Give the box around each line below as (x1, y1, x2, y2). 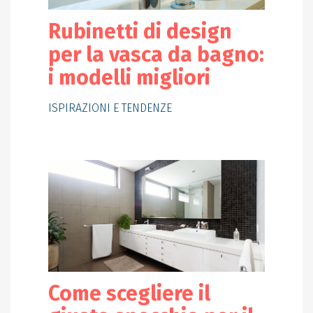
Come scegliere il (48, 281, 210, 307)
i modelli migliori (48, 65, 210, 91)
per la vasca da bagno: (48, 42, 264, 68)
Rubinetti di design (48, 19, 232, 45)
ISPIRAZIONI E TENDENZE (48, 101, 172, 115)
